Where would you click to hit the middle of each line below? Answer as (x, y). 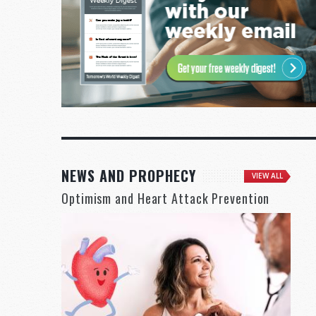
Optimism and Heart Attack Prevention (166, 198)
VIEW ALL (267, 176)
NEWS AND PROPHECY (129, 175)
